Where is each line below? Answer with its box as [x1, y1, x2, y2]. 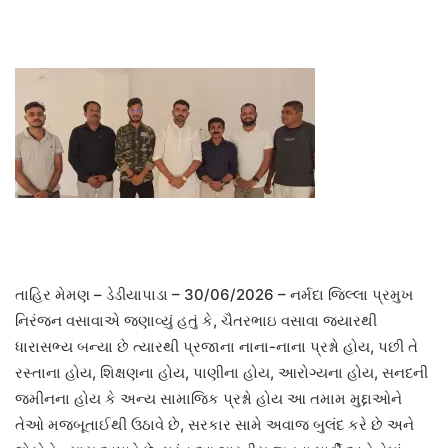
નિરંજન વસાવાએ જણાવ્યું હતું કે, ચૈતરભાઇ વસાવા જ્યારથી [15, 311, 377, 331]
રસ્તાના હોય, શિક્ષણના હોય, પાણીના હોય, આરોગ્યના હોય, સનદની [15, 363, 428, 383]
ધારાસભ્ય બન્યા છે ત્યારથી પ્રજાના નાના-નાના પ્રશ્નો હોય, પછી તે [15, 337, 418, 357]
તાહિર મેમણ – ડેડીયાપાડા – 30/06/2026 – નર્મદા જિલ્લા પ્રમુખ [15, 285, 413, 305]
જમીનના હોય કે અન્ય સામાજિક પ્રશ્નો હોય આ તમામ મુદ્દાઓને [15, 389, 402, 409]
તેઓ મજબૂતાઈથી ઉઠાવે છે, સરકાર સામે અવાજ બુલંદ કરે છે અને [15, 415, 414, 435]
